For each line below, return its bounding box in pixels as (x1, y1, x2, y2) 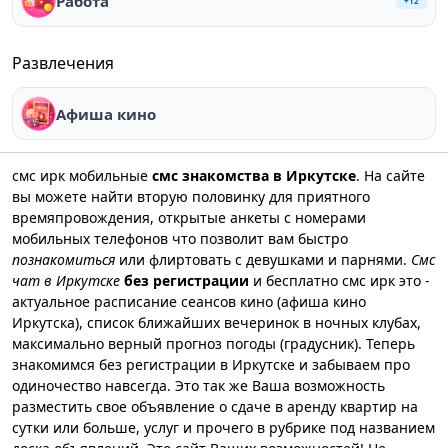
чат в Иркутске (12, 271, 120, 290)
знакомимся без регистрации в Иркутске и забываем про (12, 355, 410, 374)
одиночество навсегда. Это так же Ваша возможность (12, 376, 385, 395)
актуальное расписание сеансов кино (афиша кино (12, 292, 366, 311)
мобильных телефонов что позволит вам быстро (12, 229, 348, 248)
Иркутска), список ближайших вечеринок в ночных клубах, (12, 313, 421, 332)
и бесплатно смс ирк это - (249, 271, 430, 290)
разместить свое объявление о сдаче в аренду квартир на (12, 397, 418, 416)
